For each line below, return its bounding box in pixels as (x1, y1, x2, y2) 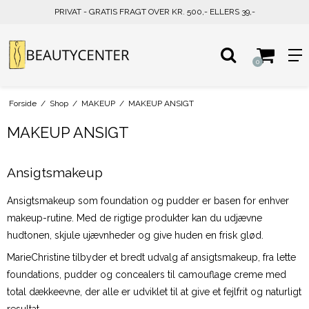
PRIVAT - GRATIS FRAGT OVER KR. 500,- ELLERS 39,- (54, 7, 255, 17)
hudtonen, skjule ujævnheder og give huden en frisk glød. (7, 230, 263, 241)
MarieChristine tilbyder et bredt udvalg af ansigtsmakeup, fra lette (7, 252, 296, 263)
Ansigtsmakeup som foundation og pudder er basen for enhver (7, 195, 289, 207)
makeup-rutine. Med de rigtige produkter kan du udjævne (7, 212, 262, 224)
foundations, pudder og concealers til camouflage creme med (7, 269, 286, 281)
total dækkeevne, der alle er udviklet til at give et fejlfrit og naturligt (7, 286, 301, 298)
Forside (8, 98, 37, 108)
